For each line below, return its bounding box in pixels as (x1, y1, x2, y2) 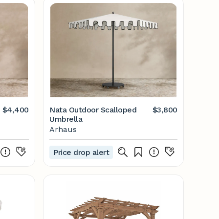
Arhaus (49, 125, 77, 134)
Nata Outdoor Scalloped (49, 105, 137, 114)
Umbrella (49, 114, 83, 124)
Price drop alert (53, 147, 109, 157)
